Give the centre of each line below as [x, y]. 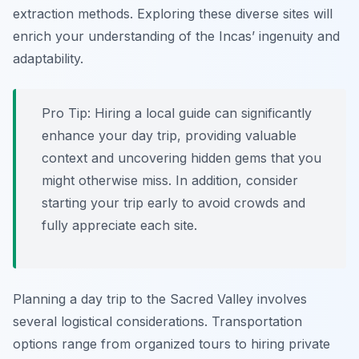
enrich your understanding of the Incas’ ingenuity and [176, 36]
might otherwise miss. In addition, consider [170, 181]
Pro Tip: [66, 113]
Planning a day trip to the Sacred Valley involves [160, 299]
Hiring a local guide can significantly [201, 113]
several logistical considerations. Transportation [157, 322]
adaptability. [48, 59]
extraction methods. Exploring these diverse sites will [173, 14]
